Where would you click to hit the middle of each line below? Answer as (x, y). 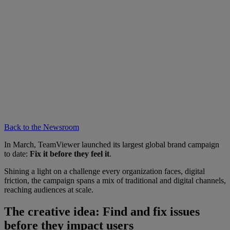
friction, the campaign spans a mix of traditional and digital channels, (115, 180)
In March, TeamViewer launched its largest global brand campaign (112, 144)
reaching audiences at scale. (49, 189)
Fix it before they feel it (70, 154)
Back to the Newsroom (42, 127)
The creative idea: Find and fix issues (102, 211)
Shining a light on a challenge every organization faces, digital (104, 171)
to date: (17, 154)
